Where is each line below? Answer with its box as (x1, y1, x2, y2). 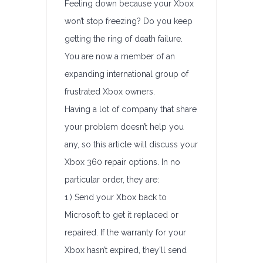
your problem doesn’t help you (65, 122, 184, 131)
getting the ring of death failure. (65, 34, 183, 43)
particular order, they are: (65, 175, 159, 184)
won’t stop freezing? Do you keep (65, 16, 193, 26)
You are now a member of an (65, 52, 175, 61)
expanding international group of (65, 69, 188, 79)
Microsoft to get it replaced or (65, 210, 178, 220)
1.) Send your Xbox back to (65, 193, 167, 202)
